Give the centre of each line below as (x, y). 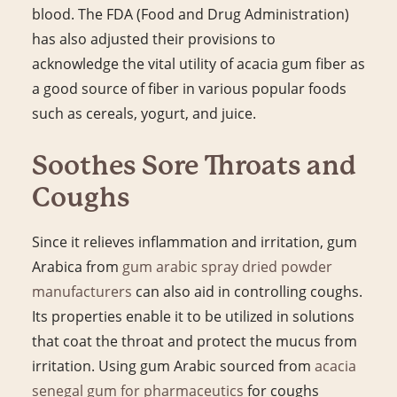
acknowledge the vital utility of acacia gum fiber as (198, 63)
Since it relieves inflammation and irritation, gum (195, 241)
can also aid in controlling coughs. (247, 291)
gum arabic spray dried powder (227, 266)
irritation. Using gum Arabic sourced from (173, 366)
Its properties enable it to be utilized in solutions (193, 316)
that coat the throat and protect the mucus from (195, 341)
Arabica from (77, 266)
